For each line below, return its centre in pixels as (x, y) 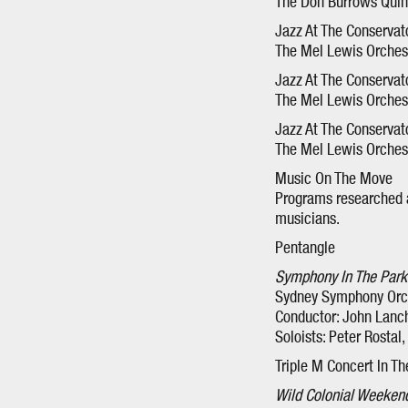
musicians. (307, 219)
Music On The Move (334, 179)
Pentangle (305, 249)
